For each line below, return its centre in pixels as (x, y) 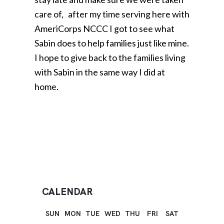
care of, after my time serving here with (112, 14)
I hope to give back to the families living (110, 57)
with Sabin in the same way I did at (100, 72)
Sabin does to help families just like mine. (112, 43)
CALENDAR (67, 191)
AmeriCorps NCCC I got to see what (104, 28)
